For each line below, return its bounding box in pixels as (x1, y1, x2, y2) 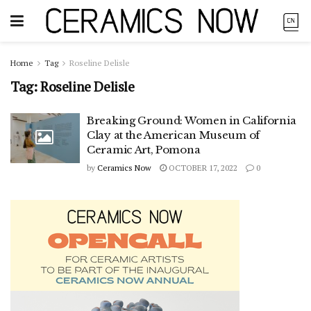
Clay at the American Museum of (87, 128, 260, 142)
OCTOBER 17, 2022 (167, 162, 237, 173)
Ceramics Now (97, 162, 151, 173)
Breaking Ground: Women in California (87, 114, 296, 127)
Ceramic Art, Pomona (87, 143, 201, 156)
